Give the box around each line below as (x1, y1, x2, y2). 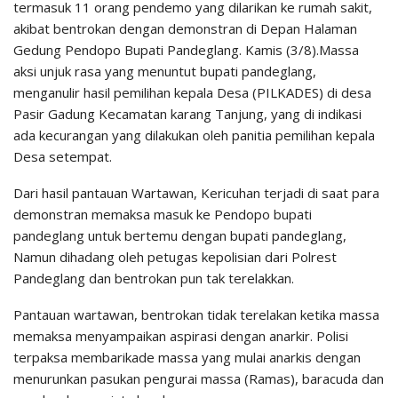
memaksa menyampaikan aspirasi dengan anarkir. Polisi (13, 327, 348, 346)
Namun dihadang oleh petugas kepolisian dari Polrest (13, 248, 337, 267)
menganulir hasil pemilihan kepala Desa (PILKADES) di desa (13, 84, 371, 102)
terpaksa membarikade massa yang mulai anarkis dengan (13, 348, 361, 367)
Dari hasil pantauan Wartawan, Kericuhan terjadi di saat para (13, 184, 379, 203)
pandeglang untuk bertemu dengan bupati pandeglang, (13, 227, 346, 245)
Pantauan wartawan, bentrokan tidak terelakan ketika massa (13, 306, 379, 324)
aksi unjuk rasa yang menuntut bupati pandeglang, (13, 62, 316, 81)
